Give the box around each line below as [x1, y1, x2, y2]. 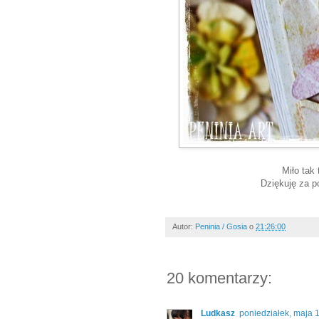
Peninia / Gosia [195, 222, 247, 231]
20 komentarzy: [167, 269, 272, 288]
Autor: [172, 222, 195, 231]
